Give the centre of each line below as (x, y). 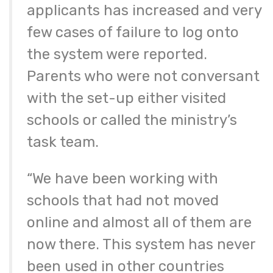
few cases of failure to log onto (133, 33)
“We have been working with (122, 179)
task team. (63, 142)
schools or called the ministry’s (132, 120)
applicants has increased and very (144, 11)
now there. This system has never (141, 245)
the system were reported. (117, 55)
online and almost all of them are (139, 223)
